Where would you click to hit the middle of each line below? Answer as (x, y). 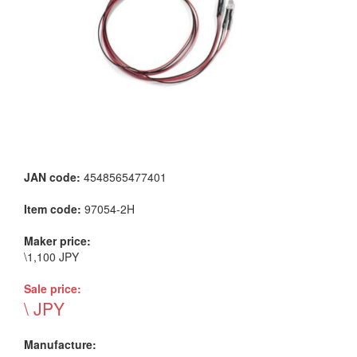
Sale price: (53, 288)
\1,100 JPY (51, 256)
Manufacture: (60, 344)
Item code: (54, 208)
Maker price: (57, 240)
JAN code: (54, 177)
